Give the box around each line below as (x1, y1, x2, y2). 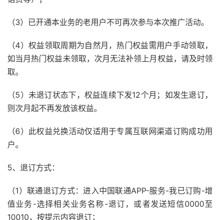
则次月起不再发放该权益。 (7, 103, 102, 113)
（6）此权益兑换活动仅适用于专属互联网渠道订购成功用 (7, 126, 213, 136)
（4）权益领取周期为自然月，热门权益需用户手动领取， (7, 40, 213, 50)
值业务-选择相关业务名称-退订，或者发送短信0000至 (7, 199, 213, 209)
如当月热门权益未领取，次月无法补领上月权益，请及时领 (7, 54, 213, 63)
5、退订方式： (7, 163, 59, 172)
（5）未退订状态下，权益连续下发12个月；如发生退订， (7, 90, 213, 100)
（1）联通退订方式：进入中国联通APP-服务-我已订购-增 (7, 186, 213, 195)
